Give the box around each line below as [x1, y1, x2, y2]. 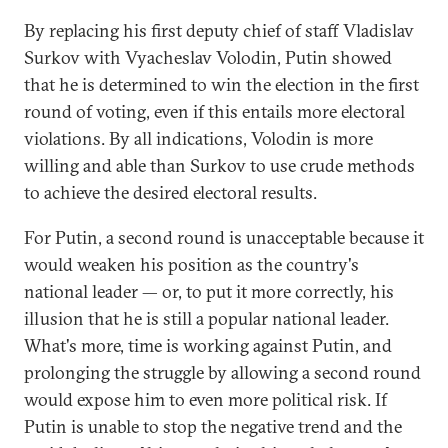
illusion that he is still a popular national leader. [24, 307, 389, 330]
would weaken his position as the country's [24, 253, 359, 276]
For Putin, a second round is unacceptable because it [24, 226, 424, 249]
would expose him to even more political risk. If [24, 388, 387, 411]
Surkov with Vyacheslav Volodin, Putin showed [24, 46, 392, 69]
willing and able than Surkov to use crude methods [24, 154, 415, 177]
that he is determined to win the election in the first [24, 73, 419, 96]
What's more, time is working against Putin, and [24, 334, 392, 357]
